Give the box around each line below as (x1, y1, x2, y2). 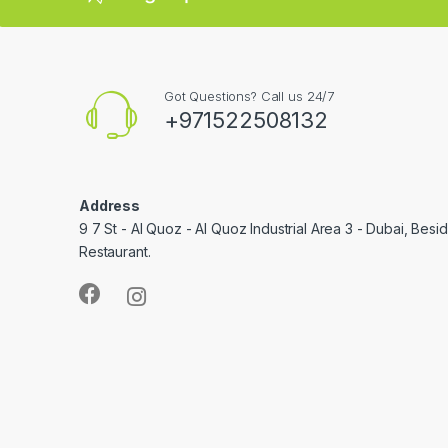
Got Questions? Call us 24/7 (163, 88, 335, 105)
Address (79, 197, 141, 215)
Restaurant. (79, 243, 151, 261)
